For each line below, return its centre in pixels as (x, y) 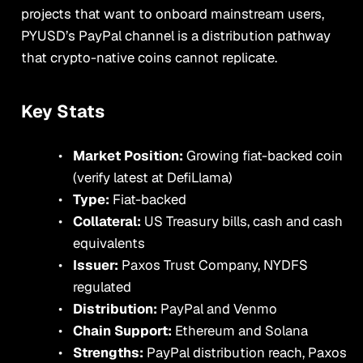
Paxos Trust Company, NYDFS (214, 265)
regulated (102, 287)
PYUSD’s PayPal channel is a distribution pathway (175, 36)
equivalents (109, 243)
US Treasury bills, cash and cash (243, 222)
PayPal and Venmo (218, 309)
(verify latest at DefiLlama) (152, 178)
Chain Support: (124, 331)
